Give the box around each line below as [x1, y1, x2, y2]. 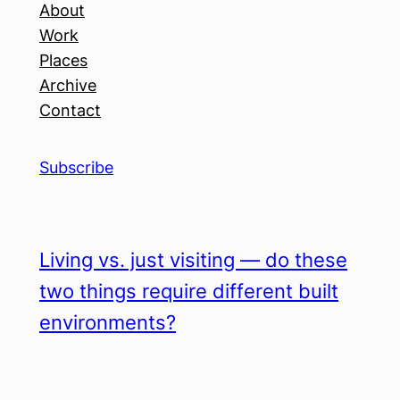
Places [39, 51, 87, 70]
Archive [39, 76, 96, 95]
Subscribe [39, 158, 113, 177]
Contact [39, 101, 101, 120]
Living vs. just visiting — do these [39, 248, 347, 271]
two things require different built [39, 279, 338, 303]
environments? [39, 311, 176, 334]
